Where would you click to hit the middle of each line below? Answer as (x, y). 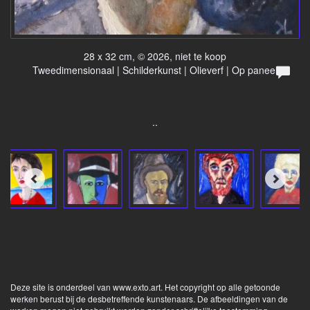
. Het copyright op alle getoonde (220, 286)
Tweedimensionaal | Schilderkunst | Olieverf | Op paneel (155, 70)
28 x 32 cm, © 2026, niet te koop (155, 56)
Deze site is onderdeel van (62, 286)
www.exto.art (137, 286)
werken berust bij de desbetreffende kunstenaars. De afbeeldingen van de (149, 298)
